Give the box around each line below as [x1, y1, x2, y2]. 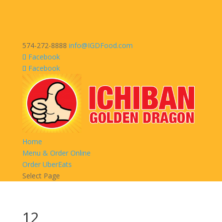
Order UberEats [22, 160, 72, 169]
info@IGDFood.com [68, 41, 133, 50]
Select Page [22, 171, 60, 181]
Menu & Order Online [22, 148, 91, 158]
